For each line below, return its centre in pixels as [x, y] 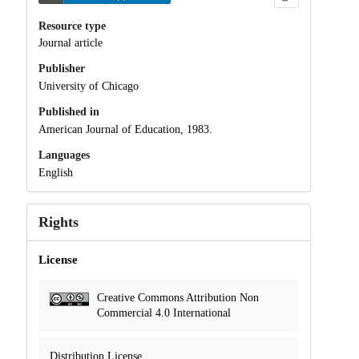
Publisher [61, 69]
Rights [58, 222]
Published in [69, 112]
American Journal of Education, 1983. [125, 129]
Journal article [70, 43]
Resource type [72, 26]
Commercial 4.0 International [163, 313]
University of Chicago [88, 87]
